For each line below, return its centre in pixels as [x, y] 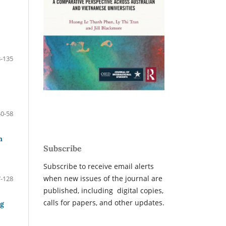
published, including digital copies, [103, 191]
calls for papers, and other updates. [104, 203]
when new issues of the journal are [103, 179]
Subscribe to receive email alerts [99, 166]
